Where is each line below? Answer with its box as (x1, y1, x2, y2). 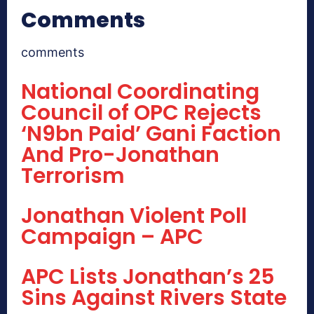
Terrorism (21, 161, 125, 191)
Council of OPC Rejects (21, 98, 261, 128)
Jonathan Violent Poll (21, 201, 247, 231)
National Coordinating (21, 77, 259, 107)
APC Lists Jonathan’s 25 (21, 262, 275, 292)
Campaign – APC (21, 222, 203, 252)
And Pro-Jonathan (21, 140, 219, 170)
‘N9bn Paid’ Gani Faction (21, 119, 281, 149)
